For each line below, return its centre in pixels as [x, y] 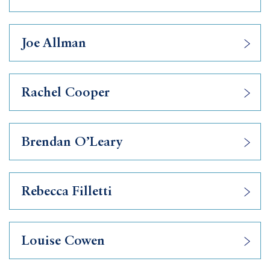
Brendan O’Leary [72, 142]
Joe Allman [54, 43]
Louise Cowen [63, 241]
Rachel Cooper [66, 93]
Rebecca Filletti [67, 192]
